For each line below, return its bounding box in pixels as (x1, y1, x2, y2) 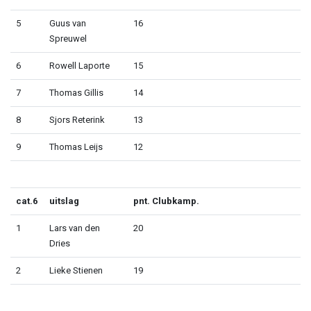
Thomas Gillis (49, 87, 103, 98)
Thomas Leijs (49, 141, 103, 152)
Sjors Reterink (49, 114, 105, 125)
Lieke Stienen (49, 264, 103, 276)
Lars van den (49, 222, 100, 233)
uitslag (49, 195, 79, 206)
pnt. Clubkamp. (133, 195, 199, 206)
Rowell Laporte (49, 60, 110, 71)
